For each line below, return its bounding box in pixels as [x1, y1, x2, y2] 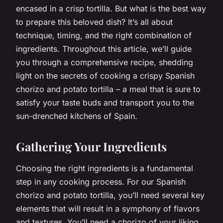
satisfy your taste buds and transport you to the [16, 97, 194, 108]
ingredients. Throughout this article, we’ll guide [16, 43, 192, 54]
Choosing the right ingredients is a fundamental [16, 163, 193, 173]
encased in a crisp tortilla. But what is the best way [16, 3, 206, 13]
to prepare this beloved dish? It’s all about [16, 16, 173, 27]
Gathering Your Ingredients [16, 138, 167, 154]
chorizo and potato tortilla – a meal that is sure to [16, 84, 201, 94]
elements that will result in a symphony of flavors [16, 203, 200, 214]
